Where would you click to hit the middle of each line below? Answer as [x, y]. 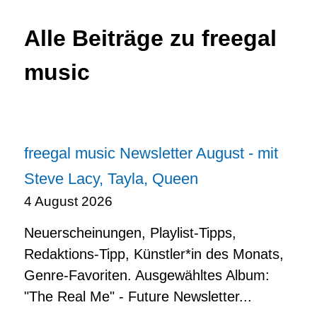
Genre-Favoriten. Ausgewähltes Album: [147, 275]
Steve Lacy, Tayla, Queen [111, 178]
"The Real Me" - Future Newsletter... [138, 296]
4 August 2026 [68, 201]
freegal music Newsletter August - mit [151, 153]
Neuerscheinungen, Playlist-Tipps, [130, 232]
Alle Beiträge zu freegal [150, 38]
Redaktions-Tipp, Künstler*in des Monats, [154, 254]
